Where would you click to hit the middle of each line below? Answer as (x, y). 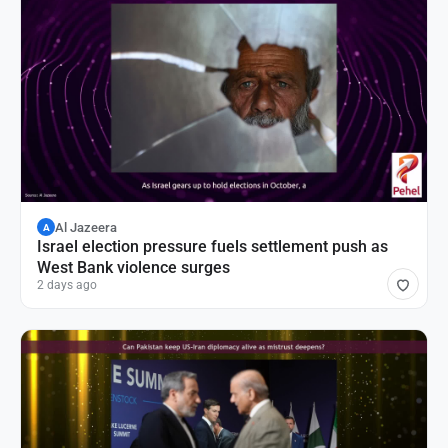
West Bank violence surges (133, 267)
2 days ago (67, 285)
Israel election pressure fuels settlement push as (212, 246)
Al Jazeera (86, 227)
